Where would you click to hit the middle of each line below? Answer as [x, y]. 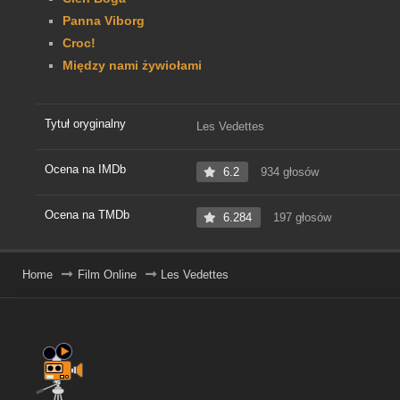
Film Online [107, 275]
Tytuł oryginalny [85, 124]
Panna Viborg [104, 21]
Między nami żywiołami [132, 66]
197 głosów [300, 218]
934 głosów [288, 172]
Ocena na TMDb [87, 215]
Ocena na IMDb [85, 170]
